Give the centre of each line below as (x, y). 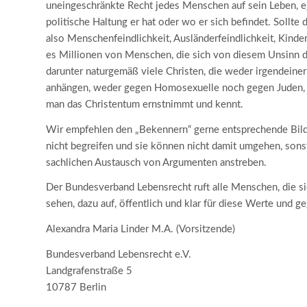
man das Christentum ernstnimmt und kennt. (145, 104)
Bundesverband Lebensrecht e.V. (119, 254)
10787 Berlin (76, 287)
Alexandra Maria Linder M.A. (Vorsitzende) (140, 230)
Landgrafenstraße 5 (89, 271)
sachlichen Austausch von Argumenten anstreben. (156, 162)
